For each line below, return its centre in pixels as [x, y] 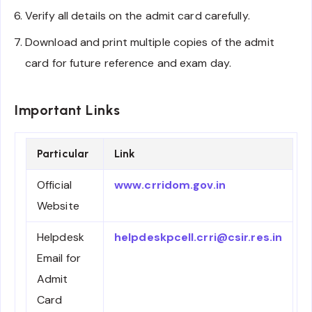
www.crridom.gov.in [170, 185]
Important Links [68, 110]
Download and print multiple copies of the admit [150, 42]
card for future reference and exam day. [128, 63]
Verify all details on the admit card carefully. [138, 15]
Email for [59, 258]
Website [58, 205]
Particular [63, 153]
